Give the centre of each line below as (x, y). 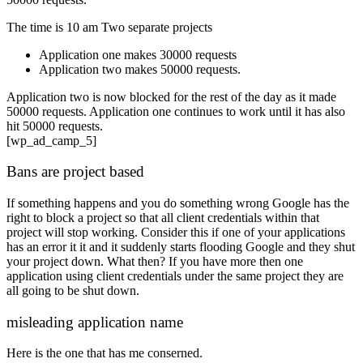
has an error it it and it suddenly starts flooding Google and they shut (181, 247)
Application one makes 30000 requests (138, 54)
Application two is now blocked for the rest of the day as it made (171, 96)
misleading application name (95, 322)
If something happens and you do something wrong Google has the (178, 203)
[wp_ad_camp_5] (51, 140)
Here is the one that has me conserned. (105, 353)
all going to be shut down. (73, 291)
